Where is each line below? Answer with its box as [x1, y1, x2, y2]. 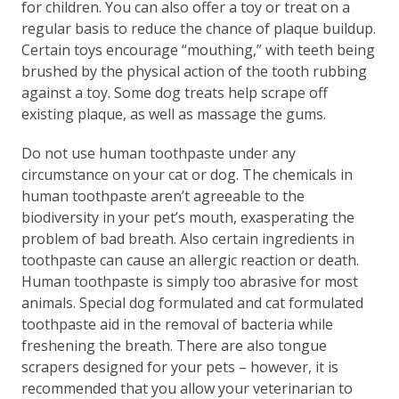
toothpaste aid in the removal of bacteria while [20, 313, 333, 334]
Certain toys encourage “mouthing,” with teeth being [20, 39, 375, 60]
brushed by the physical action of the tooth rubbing [20, 61, 367, 81]
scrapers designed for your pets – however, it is [20, 356, 338, 377]
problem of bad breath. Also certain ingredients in [20, 228, 354, 248]
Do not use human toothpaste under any [20, 142, 296, 163]
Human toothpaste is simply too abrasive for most [20, 271, 358, 291]
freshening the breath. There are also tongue [20, 335, 327, 355]
